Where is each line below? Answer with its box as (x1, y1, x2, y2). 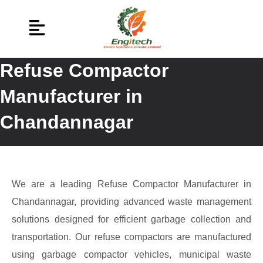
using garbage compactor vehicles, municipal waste (12, 249, 251, 259)
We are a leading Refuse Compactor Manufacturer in (12, 178, 251, 189)
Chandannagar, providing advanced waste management (12, 196, 251, 207)
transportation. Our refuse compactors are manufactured (12, 231, 251, 242)
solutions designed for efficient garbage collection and (12, 214, 251, 224)
